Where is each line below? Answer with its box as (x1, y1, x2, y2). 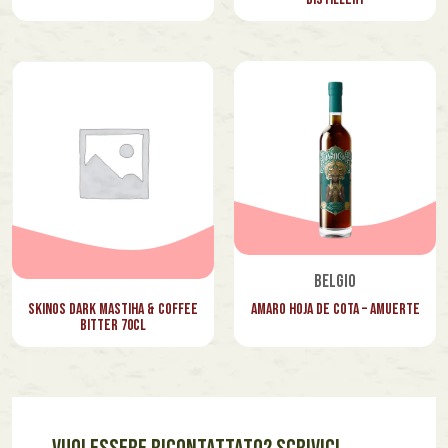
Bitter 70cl (80, 316, 146, 336)
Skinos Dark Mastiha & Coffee (28, 300, 198, 320)
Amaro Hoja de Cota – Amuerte (250, 300, 420, 320)
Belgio (314, 271, 356, 293)
